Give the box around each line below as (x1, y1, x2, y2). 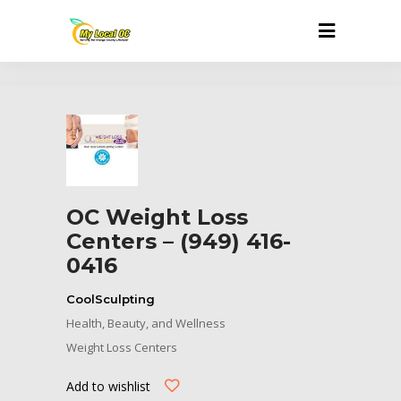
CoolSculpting (66, 292, 155, 307)
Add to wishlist (66, 377, 150, 395)
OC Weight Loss (66, 204, 248, 230)
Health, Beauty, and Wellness (66, 315, 226, 331)
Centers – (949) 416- (66, 228, 291, 254)
